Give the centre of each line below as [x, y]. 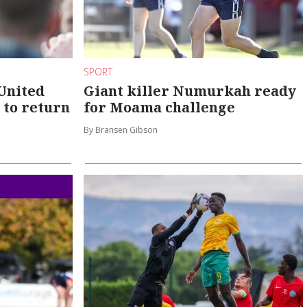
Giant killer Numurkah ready [190, 90]
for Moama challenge [160, 107]
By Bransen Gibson [121, 130]
